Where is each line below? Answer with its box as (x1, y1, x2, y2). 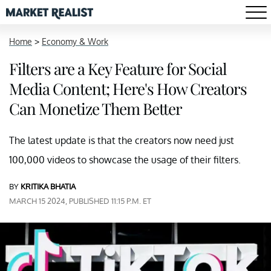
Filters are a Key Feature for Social (9, 58, 226, 79)
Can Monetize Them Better (9, 98, 182, 119)
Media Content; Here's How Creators (9, 78, 247, 99)
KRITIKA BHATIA (21, 181, 76, 191)
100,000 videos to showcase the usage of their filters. (9, 154, 241, 166)
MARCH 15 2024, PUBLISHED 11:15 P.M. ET (9, 196, 151, 206)
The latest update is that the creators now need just (9, 134, 234, 146)
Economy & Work (42, 36, 108, 47)
